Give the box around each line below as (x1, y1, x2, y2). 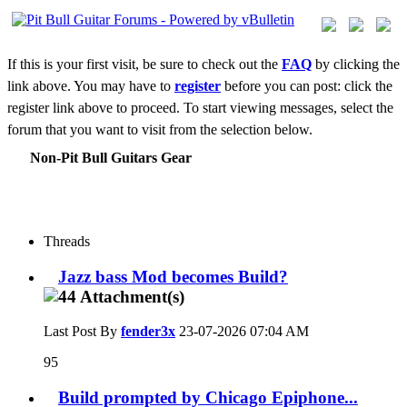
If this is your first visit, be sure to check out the (7, 56, 282, 72)
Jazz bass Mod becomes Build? (58, 266, 288, 286)
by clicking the (312, 56, 400, 72)
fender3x (121, 323, 175, 340)
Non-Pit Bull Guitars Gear (30, 150, 192, 165)
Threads (44, 233, 90, 249)
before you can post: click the (221, 78, 392, 94)
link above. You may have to (7, 78, 174, 94)
